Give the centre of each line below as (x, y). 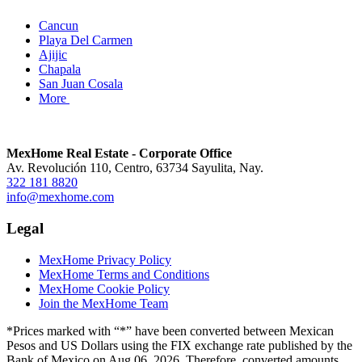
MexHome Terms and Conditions (124, 274)
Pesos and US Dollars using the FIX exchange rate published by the (179, 345)
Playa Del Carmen (86, 40)
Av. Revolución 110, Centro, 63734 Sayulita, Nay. (135, 168)
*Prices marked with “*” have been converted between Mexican (170, 330)
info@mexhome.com (60, 197)
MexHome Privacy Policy (105, 259)
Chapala (60, 69)
